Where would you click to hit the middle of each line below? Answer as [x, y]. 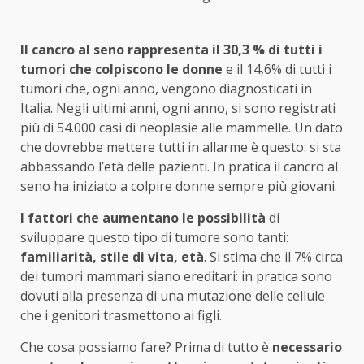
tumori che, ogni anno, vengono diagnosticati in [166, 89]
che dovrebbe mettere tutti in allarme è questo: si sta [181, 147]
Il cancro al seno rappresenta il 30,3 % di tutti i [171, 50]
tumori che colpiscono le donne [121, 69]
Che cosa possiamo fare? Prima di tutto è [146, 347]
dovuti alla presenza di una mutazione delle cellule [173, 296]
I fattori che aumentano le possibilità [143, 218]
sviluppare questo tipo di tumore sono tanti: [154, 238]
